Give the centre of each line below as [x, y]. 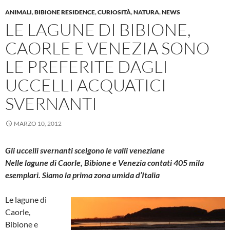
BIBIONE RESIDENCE [65, 12]
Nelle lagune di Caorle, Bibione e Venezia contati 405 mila [104, 162]
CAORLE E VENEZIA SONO [107, 48]
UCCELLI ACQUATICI [86, 85]
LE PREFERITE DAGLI [87, 66]
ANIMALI [18, 12]
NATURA [146, 12]
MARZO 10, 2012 [38, 123]
